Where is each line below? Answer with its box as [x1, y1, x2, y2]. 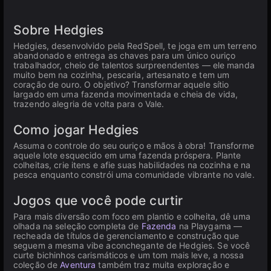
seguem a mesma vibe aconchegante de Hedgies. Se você [13, 240, 250, 250]
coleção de [13, 260, 60, 270]
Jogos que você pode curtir [13, 193, 183, 208]
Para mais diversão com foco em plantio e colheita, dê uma [13, 211, 250, 221]
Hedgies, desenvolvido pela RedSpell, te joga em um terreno [13, 41, 256, 51]
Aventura [60, 260, 96, 270]
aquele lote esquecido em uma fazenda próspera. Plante [13, 150, 241, 160]
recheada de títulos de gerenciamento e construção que [13, 230, 240, 241]
